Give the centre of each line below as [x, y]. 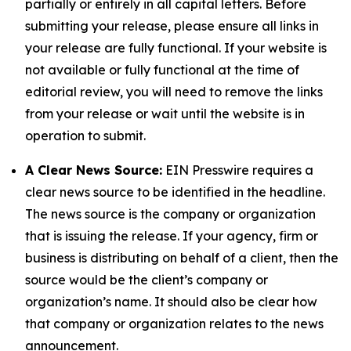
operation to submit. [85, 136]
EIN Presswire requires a [238, 170]
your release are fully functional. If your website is [176, 48]
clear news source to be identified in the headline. [175, 192]
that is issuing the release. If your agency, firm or [172, 236]
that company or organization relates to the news [174, 324]
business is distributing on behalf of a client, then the [182, 258]
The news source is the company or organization [170, 214]
